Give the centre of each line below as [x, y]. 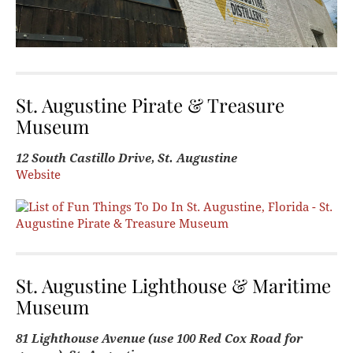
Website [38, 175]
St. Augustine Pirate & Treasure [150, 104]
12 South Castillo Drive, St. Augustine [126, 158]
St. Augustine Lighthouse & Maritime [173, 285]
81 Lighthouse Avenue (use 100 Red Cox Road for [159, 338]
